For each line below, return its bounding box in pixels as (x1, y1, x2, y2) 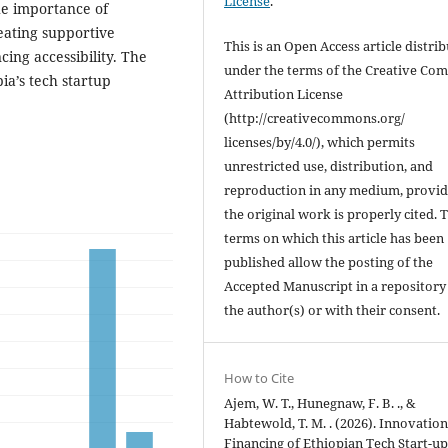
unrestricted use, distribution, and (224, 156, 434, 175)
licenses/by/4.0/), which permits (224, 132, 416, 151)
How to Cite (224, 368, 295, 387)
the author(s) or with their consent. (224, 300, 441, 319)
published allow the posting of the (224, 252, 434, 271)
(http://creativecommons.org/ (224, 108, 406, 127)
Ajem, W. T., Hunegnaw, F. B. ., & (224, 393, 417, 412)
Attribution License (224, 84, 344, 103)
